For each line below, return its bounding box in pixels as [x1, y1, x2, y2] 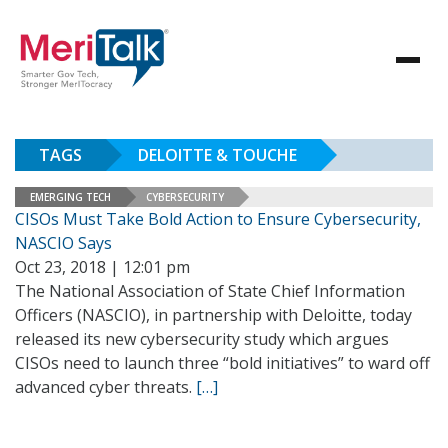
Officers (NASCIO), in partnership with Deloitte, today [15, 304, 412, 326]
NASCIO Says [15, 232, 112, 254]
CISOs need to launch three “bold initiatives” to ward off [15, 352, 430, 374]
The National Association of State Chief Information [15, 280, 405, 302]
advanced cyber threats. [15, 376, 196, 398]
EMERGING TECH [30, 189, 111, 204]
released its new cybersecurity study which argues [15, 328, 389, 350]
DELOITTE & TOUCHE [138, 144, 297, 166]
